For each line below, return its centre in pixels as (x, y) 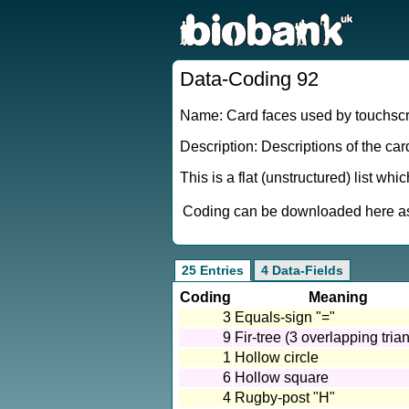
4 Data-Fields (302, 270)
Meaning (338, 297)
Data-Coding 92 (249, 79)
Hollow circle (277, 357)
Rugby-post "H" (285, 398)
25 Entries (213, 270)
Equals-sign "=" (285, 317)
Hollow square (282, 378)
